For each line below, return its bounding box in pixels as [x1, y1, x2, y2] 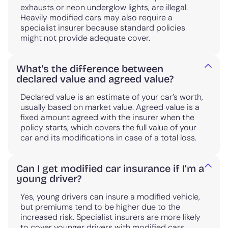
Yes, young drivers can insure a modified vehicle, [20, 191, 200, 202]
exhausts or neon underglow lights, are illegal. [20, 2, 188, 13]
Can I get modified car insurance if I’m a [16, 162, 204, 175]
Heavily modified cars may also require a [20, 12, 173, 23]
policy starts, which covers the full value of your [20, 122, 196, 133]
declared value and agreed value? [16, 72, 174, 85]
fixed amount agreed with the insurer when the [20, 111, 194, 123]
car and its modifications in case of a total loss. [20, 132, 196, 143]
